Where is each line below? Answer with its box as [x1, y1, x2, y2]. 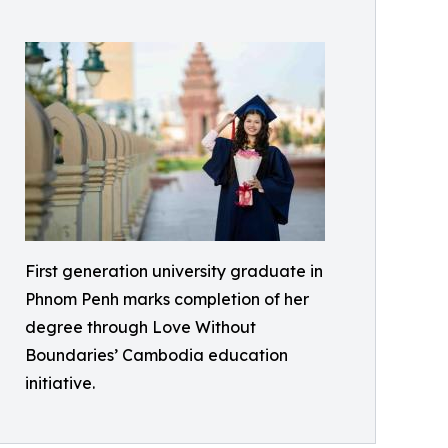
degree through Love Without [25, 317, 256, 338]
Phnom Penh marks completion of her [25, 289, 309, 310]
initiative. [25, 373, 95, 394]
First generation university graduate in [25, 261, 323, 282]
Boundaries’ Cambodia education [25, 345, 288, 366]
